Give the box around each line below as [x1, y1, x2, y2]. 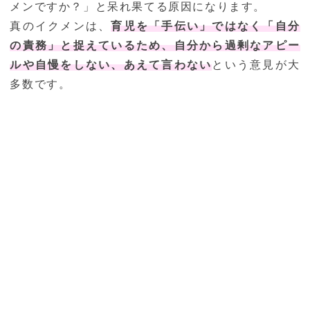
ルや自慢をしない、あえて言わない [10, 59, 212, 71]
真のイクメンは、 [10, 20, 111, 33]
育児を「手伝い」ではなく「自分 [111, 20, 300, 33]
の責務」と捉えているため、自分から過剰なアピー [10, 39, 300, 52]
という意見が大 [212, 59, 300, 71]
